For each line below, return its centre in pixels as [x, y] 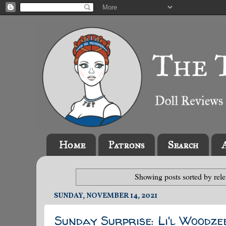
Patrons [126, 145]
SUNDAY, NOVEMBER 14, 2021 [106, 195]
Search [183, 145]
